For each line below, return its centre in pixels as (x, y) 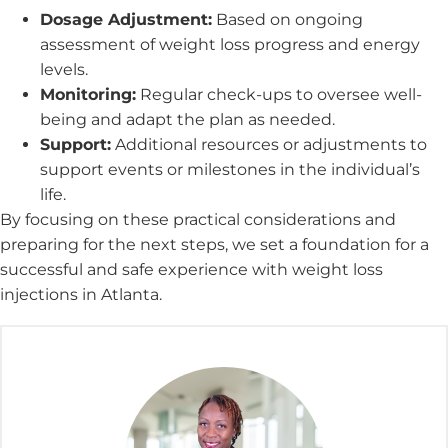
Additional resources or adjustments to (269, 145)
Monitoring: (88, 95)
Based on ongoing (287, 20)
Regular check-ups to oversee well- (279, 95)
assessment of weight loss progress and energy (230, 45)
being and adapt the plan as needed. (187, 120)
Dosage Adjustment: (126, 20)
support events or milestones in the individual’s (230, 170)
